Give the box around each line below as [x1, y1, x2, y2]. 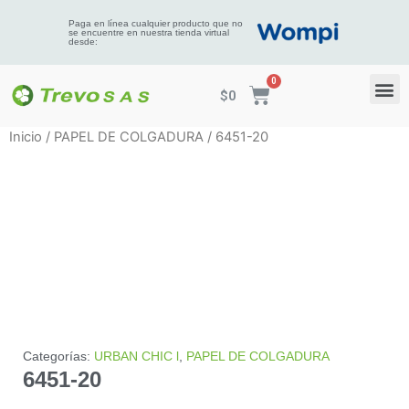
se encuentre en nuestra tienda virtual [68, 27, 229, 37]
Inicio [9, 129, 42, 145]
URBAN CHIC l [94, 348, 179, 363]
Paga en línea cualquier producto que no [68, 18, 243, 28]
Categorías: [23, 348, 94, 363]
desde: [68, 37, 98, 47]
